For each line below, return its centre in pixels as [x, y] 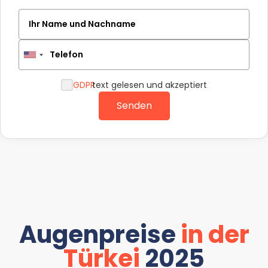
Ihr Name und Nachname [82, 24]
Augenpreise [100, 234]
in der [215, 234]
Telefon [66, 54]
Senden [134, 106]
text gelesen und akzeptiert [150, 85]
